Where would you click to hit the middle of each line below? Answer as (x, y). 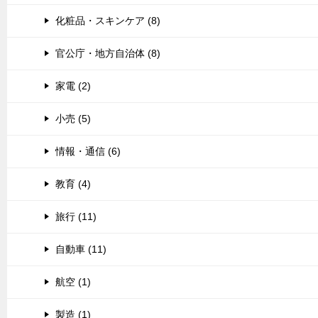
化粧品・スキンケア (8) (108, 21)
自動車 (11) (81, 249)
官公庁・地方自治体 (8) (108, 53)
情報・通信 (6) (88, 151)
